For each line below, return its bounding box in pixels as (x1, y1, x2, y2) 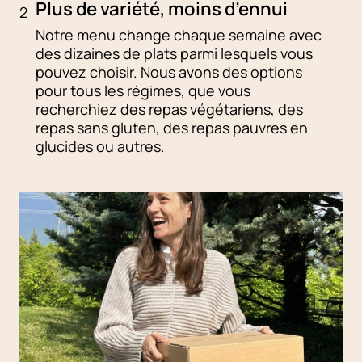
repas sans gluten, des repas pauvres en (36, 118, 308, 138)
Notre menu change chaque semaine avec (36, 25, 322, 45)
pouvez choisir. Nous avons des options (36, 62, 302, 82)
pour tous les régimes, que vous (36, 81, 250, 101)
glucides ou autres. (36, 137, 165, 157)
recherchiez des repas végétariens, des (36, 99, 303, 120)
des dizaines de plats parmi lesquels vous (36, 44, 313, 64)
